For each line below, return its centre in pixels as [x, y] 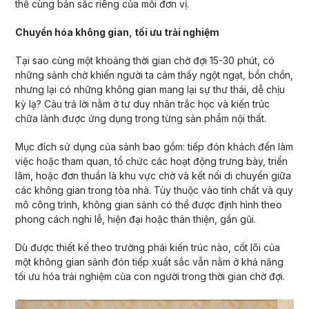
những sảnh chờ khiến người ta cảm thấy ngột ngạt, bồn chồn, [154, 74]
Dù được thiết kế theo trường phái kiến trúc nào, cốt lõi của [147, 247]
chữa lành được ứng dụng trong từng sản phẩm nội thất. [140, 118]
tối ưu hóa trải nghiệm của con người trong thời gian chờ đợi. [150, 276]
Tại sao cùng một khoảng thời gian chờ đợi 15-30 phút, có [144, 60]
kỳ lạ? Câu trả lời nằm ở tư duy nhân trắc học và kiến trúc [142, 103]
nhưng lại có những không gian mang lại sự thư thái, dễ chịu [150, 89]
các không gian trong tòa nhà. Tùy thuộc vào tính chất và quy [154, 190]
